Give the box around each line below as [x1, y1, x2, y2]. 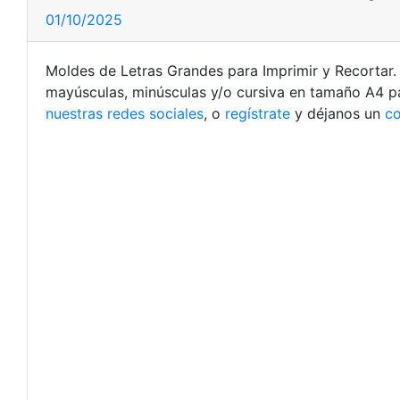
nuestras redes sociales [46, 104, 204, 122]
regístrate [225, 104, 290, 122]
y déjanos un [290, 104, 385, 122]
